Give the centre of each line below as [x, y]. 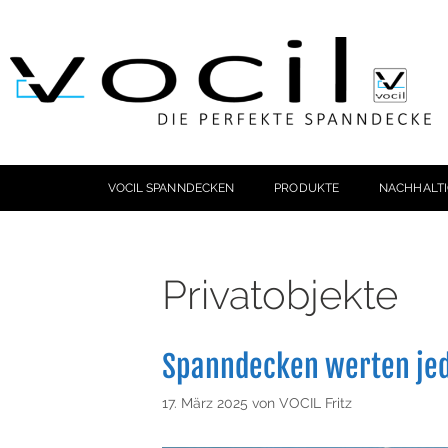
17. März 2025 [205, 402]
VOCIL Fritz [315, 402]
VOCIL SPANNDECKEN [171, 187]
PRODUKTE [307, 187]
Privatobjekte [280, 294]
